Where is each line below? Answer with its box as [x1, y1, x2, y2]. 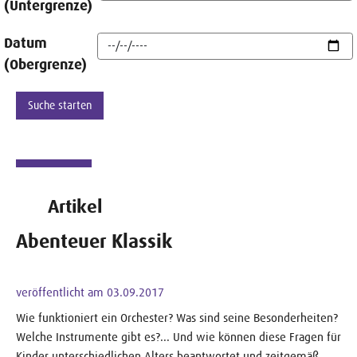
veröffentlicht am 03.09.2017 [16, 284, 164, 299]
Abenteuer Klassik [16, 229, 172, 253]
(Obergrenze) [4, 56, 87, 73]
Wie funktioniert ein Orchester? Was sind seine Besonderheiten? [16, 310, 338, 324]
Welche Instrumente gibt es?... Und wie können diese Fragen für [16, 329, 341, 343]
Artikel [48, 195, 102, 218]
